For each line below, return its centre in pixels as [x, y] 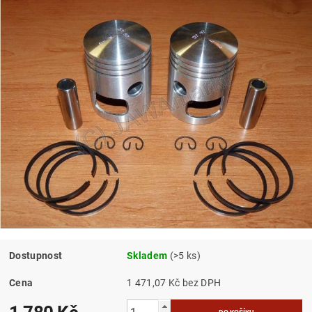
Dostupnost [36, 255]
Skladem [147, 255]
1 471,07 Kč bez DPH [202, 282]
